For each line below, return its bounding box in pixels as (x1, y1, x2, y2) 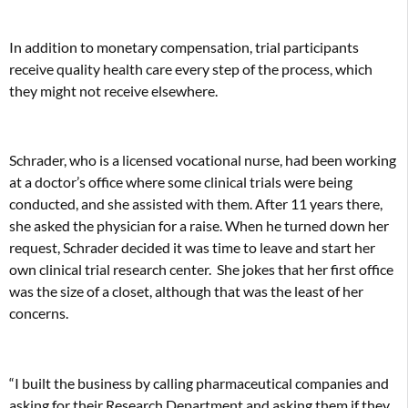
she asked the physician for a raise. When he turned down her (9, 217, 389, 235)
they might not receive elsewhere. (9, 81, 218, 99)
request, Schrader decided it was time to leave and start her (9, 239, 375, 257)
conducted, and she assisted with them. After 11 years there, (9, 195, 382, 213)
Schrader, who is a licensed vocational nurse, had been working (9, 151, 396, 169)
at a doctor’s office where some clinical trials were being (9, 173, 352, 191)
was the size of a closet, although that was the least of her (9, 282, 363, 301)
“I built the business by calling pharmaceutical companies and (9, 374, 389, 393)
